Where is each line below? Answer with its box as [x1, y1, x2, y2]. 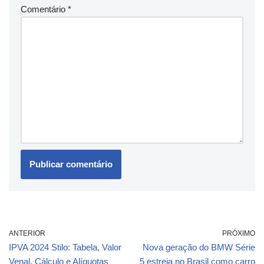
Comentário [21, 4, 68, 14]
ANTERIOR [9, 229, 45, 237]
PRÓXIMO [222, 229, 255, 237]
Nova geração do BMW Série [143, 242, 255, 252]
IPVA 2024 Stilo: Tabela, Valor [9, 242, 121, 252]
